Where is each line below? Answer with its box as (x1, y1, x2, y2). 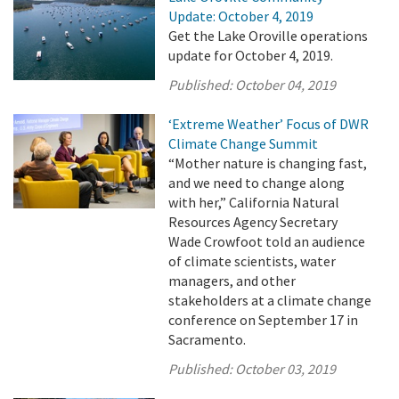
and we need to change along (168, 174, 346, 191)
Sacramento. (168, 330, 247, 348)
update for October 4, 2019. (168, 46, 334, 64)
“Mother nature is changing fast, (168, 154, 368, 172)
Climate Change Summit (168, 134, 319, 152)
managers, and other (168, 272, 297, 289)
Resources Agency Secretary (168, 213, 338, 231)
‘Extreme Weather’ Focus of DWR (168, 115, 370, 133)
